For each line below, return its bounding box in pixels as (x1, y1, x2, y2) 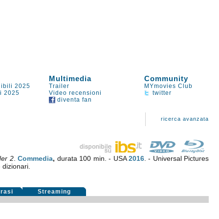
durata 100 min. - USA (57, 154, 129, 162)
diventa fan (55, 96, 92, 103)
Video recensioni (49, 89, 102, 96)
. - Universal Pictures (144, 154, 209, 162)
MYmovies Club (144, 83, 193, 89)
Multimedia (49, 74, 92, 83)
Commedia (18, 154, 53, 162)
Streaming (38, 188, 71, 195)
